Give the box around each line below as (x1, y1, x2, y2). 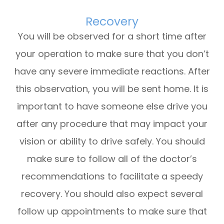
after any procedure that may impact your (16, 117, 207, 130)
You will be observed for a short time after (17, 29, 206, 42)
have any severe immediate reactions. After (14, 64, 210, 77)
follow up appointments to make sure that (17, 204, 207, 217)
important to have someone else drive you (16, 99, 207, 112)
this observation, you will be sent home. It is (15, 82, 208, 95)
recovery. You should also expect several (21, 187, 203, 200)
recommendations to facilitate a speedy (21, 169, 203, 182)
